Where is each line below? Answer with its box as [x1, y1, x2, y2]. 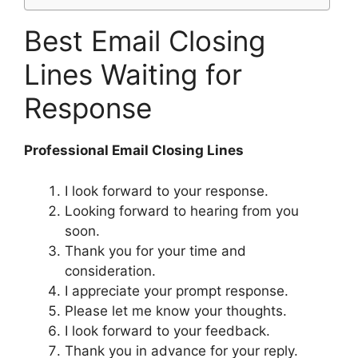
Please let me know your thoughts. [65, 302, 287, 319]
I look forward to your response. [65, 182, 268, 199]
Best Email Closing [24, 24, 265, 58]
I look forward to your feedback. [65, 322, 270, 339]
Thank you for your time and [65, 242, 246, 259]
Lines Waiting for [24, 58, 242, 92]
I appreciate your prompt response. [65, 282, 288, 299]
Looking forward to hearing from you [65, 202, 299, 219]
